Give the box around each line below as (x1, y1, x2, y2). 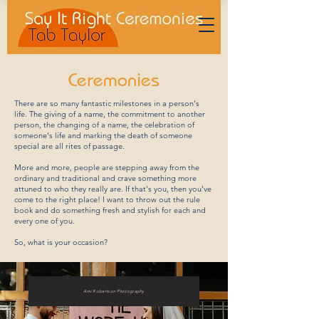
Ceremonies (68, 68, 159, 91)
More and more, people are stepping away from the (14, 162, 199, 172)
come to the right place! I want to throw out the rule (14, 194, 200, 204)
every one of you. (14, 216, 75, 226)
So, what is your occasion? (14, 237, 108, 247)
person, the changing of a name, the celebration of (14, 120, 194, 130)
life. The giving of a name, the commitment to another (14, 109, 205, 119)
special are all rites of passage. (14, 141, 125, 151)
